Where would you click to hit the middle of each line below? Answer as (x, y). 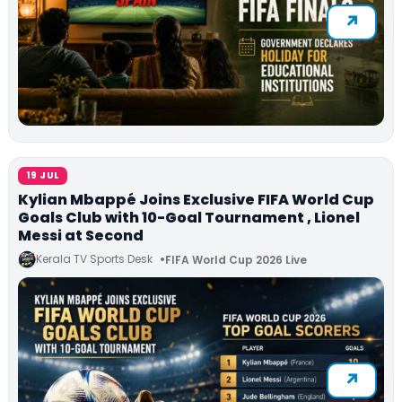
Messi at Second (81, 236)
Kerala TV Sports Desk (94, 259)
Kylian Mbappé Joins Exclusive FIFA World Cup (196, 200)
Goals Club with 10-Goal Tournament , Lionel (189, 218)
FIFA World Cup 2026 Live (236, 259)
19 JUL (43, 176)
